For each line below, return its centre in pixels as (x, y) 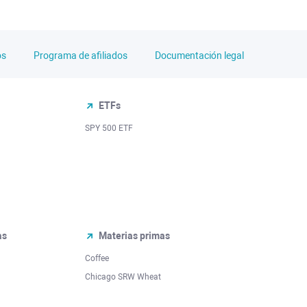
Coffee (97, 258)
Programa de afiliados (81, 55)
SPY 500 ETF (109, 128)
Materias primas (134, 236)
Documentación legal (199, 55)
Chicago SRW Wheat (123, 277)
